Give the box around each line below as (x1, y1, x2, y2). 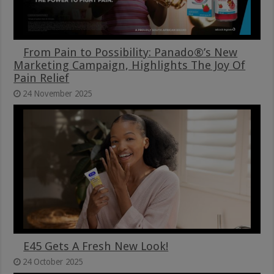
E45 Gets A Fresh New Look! (23, 239, 169, 253)
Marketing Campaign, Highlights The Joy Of (13, 58, 246, 72)
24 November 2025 (23, 88, 92, 98)
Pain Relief (13, 71, 70, 84)
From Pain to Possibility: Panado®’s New (23, 45, 238, 59)
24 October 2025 (23, 256, 83, 267)
